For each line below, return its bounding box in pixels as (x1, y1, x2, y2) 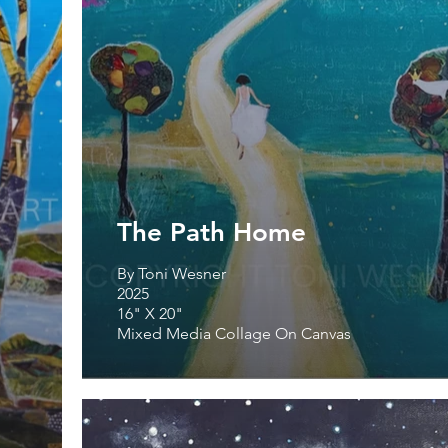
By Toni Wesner (117, 263, 226, 283)
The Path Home (117, 216, 306, 248)
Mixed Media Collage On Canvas (117, 323, 351, 343)
